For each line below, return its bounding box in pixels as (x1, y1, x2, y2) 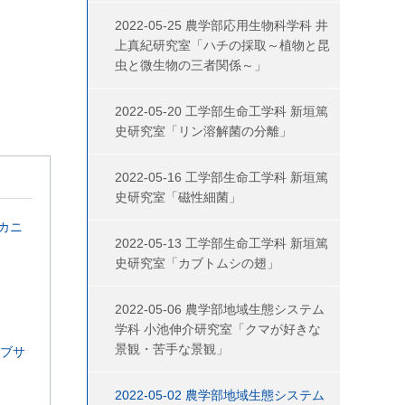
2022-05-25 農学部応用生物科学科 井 (115, 18, 328, 33)
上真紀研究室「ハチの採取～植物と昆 (115, 38, 330, 52)
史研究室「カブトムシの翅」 (115, 256, 279, 270)
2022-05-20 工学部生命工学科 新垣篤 (115, 104, 328, 118)
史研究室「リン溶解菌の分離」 (115, 124, 292, 138)
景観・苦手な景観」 (115, 342, 229, 356)
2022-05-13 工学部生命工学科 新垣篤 (115, 236, 328, 250)
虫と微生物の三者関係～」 (115, 58, 267, 72)
